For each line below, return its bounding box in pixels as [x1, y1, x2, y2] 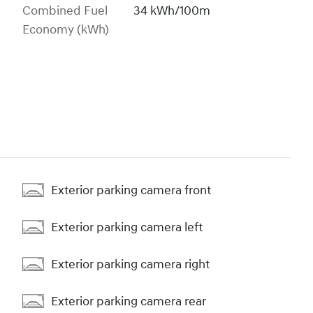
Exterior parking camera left [51, 219, 203, 235]
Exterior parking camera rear [51, 293, 206, 310]
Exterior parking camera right [51, 256, 210, 272]
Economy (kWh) [22, 22, 109, 38]
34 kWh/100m [133, 3, 211, 20]
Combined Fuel [22, 3, 108, 20]
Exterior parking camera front [51, 182, 211, 198]
